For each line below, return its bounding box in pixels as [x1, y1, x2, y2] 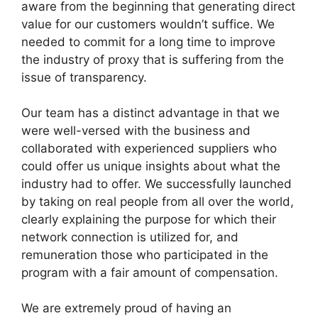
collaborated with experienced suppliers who [21, 141, 277, 156]
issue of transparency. [21, 70, 147, 85]
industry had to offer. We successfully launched [21, 177, 292, 192]
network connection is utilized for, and [21, 230, 238, 245]
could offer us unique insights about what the [21, 159, 280, 174]
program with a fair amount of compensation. [21, 265, 278, 280]
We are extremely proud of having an [21, 301, 231, 316]
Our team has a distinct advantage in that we [21, 106, 280, 121]
